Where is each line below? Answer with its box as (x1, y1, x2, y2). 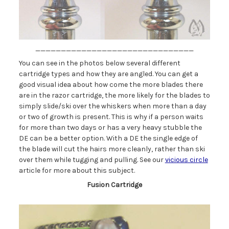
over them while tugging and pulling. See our (18, 155, 165, 164)
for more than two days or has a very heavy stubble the (18, 123, 202, 132)
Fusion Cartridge (87, 180, 142, 189)
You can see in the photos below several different (18, 58, 180, 67)
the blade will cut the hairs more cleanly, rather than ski (18, 144, 205, 153)
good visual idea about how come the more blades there (18, 80, 203, 89)
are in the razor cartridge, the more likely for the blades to (18, 90, 210, 100)
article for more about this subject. (18, 166, 135, 175)
